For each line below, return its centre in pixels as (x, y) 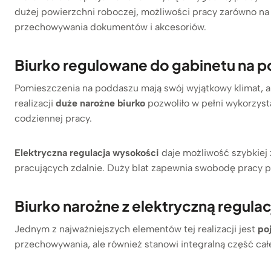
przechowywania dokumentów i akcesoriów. (110, 27)
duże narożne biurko (100, 103)
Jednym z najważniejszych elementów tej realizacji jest (136, 229)
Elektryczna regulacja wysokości (87, 153)
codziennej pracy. (53, 119)
